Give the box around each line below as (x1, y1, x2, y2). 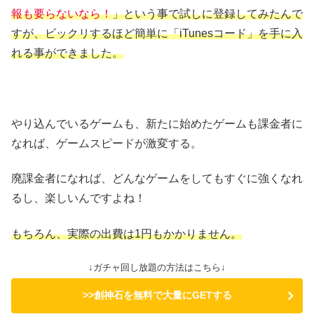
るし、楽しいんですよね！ (11, 192, 146, 205)
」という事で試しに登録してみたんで (112, 8, 303, 20)
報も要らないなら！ (11, 8, 112, 20)
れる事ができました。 (11, 47, 123, 60)
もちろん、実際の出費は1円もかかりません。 (11, 227, 242, 240)
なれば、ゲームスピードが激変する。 (11, 137, 202, 149)
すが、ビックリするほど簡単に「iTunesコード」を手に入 (11, 27, 303, 40)
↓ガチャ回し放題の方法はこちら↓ (88, 262, 226, 273)
